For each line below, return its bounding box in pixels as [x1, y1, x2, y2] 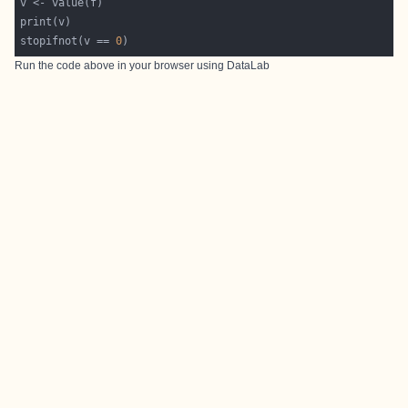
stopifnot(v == [20, 35, 117, 48]
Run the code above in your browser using [15, 59, 224, 73]
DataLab [227, 59, 270, 73]
